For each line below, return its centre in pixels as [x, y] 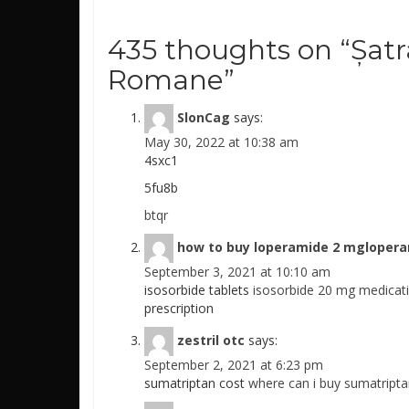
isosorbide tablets [199, 290]
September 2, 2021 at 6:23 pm [234, 365]
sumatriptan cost [196, 383]
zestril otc [211, 340]
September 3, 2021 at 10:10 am [237, 272]
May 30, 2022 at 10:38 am [221, 142]
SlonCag [204, 117]
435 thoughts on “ [229, 50]
